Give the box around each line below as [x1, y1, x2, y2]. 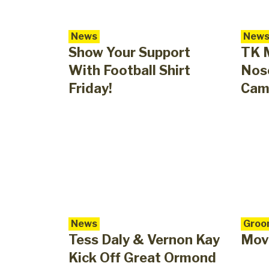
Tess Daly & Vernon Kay [68, 232, 220, 248]
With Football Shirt [68, 62, 190, 79]
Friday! [68, 80, 112, 97]
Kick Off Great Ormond [68, 250, 216, 266]
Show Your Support [68, 44, 190, 61]
